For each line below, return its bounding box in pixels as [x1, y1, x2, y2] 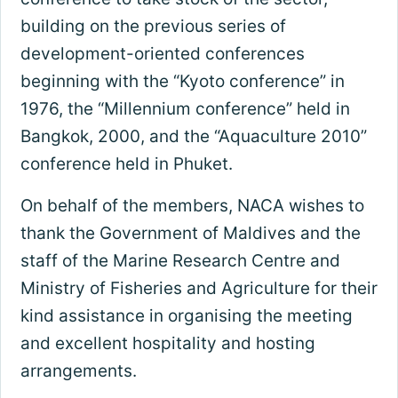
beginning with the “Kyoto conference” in [20, 71, 345, 92]
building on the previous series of [20, 16, 286, 37]
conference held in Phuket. [20, 154, 233, 175]
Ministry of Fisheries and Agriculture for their [20, 278, 378, 299]
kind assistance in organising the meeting [20, 306, 353, 327]
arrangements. [20, 361, 137, 382]
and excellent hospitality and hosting [20, 333, 315, 354]
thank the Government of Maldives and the [20, 223, 361, 244]
